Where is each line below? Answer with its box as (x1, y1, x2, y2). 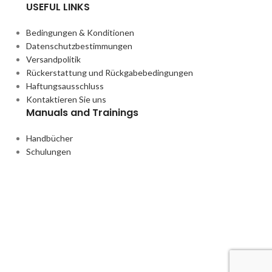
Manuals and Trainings (25, 106, 138, 120)
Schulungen (25, 146, 71, 157)
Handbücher (25, 133, 73, 143)
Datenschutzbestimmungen (25, 41, 132, 51)
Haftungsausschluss (25, 81, 104, 91)
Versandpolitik (25, 54, 81, 64)
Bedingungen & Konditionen (25, 27, 134, 38)
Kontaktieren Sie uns (25, 94, 106, 104)
